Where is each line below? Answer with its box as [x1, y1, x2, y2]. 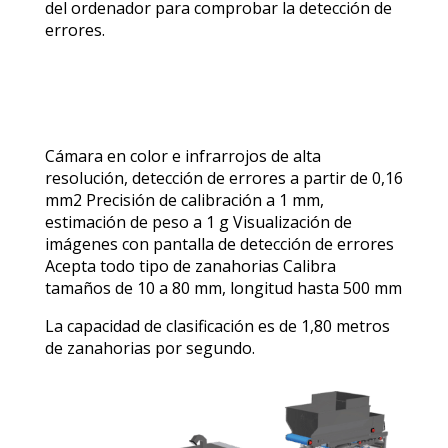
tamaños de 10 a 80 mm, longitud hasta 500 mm [44, 277, 402, 300]
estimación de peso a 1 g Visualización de [44, 211, 352, 234]
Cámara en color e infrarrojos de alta [44, 145, 321, 168]
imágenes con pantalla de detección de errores [44, 233, 394, 256]
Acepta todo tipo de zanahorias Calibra [44, 255, 336, 278]
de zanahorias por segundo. [44, 337, 255, 360]
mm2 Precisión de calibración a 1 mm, [44, 189, 324, 212]
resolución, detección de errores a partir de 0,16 [44, 167, 403, 190]
